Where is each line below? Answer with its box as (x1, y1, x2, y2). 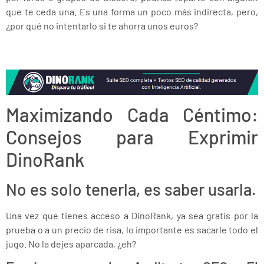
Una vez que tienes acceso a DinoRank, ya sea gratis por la (6, 209, 258, 221)
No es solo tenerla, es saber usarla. (6, 179, 256, 199)
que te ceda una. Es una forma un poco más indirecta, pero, (6, 5, 258, 17)
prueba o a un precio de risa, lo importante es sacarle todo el (6, 223, 258, 235)
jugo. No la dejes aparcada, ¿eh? (6, 237, 136, 249)
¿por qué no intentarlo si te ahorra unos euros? (6, 19, 198, 31)
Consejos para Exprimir (6, 125, 258, 148)
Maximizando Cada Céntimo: (6, 103, 258, 126)
